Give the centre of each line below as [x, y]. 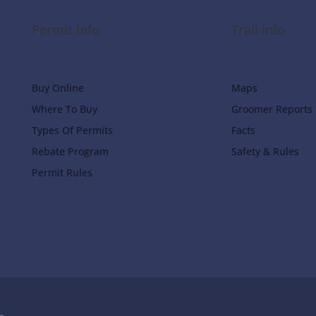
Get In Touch [89, 236]
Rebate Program [70, 152]
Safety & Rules [266, 152]
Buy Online [57, 88]
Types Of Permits [72, 130]
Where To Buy [64, 109]
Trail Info [259, 29]
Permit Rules [62, 173]
